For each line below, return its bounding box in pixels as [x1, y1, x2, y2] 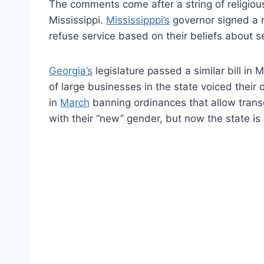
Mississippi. [49, 14, 106, 27]
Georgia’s [49, 65, 93, 77]
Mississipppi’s [106, 14, 170, 27]
